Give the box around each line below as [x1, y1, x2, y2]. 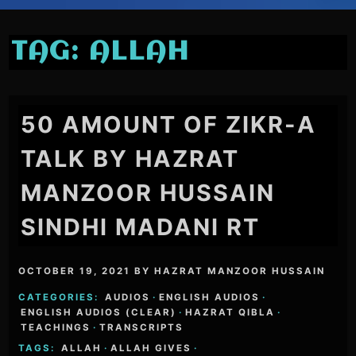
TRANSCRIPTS [99, 321, 184, 333]
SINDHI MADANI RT [21, 212, 261, 241]
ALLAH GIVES [110, 342, 192, 354]
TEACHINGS [21, 321, 91, 333]
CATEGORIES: [18, 291, 103, 303]
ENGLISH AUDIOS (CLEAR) [21, 306, 177, 318]
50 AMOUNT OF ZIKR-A [21, 110, 317, 138]
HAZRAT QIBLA [185, 306, 276, 318]
